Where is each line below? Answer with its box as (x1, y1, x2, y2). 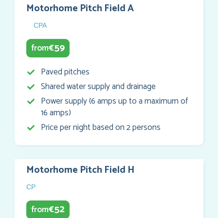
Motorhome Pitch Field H (26, 162, 134, 179)
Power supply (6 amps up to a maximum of (41, 94, 188, 109)
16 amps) (41, 106, 71, 120)
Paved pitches (41, 65, 90, 79)
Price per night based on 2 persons (41, 121, 161, 135)
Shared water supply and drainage (41, 80, 156, 94)
